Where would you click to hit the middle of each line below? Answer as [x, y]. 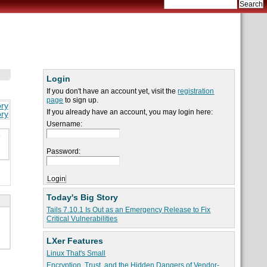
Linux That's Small [76, 254]
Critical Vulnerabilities [82, 219]
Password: [64, 152]
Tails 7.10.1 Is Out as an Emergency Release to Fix [129, 210]
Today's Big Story [83, 198]
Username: [65, 124]
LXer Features [75, 241]
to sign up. [81, 100]
